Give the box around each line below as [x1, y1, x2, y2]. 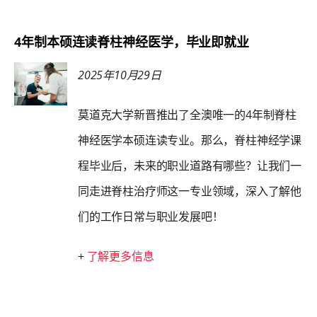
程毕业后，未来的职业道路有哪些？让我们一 [78, 158, 301, 173]
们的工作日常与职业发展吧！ [78, 209, 224, 224]
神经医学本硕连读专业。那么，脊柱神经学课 [78, 132, 301, 148]
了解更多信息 [86, 248, 154, 264]
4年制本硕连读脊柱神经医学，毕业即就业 [14, 33, 250, 50]
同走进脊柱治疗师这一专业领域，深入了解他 [78, 183, 301, 199]
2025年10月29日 [78, 67, 161, 83]
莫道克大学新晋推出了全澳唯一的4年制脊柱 [78, 107, 296, 122]
